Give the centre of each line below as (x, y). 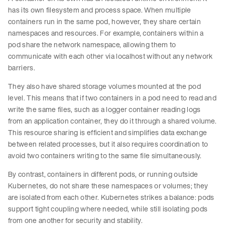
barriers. (23, 68)
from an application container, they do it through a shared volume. (113, 121)
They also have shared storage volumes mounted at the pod (104, 86)
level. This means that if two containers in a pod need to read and (113, 98)
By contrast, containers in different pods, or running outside (103, 174)
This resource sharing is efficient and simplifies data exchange (108, 133)
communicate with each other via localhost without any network (110, 56)
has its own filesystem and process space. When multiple (100, 10)
